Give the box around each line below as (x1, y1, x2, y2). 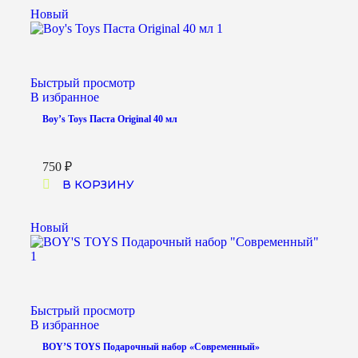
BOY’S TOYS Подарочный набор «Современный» (42, 341, 260, 353)
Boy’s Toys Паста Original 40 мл (42, 113, 177, 125)
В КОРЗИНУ (62, 177, 134, 193)
